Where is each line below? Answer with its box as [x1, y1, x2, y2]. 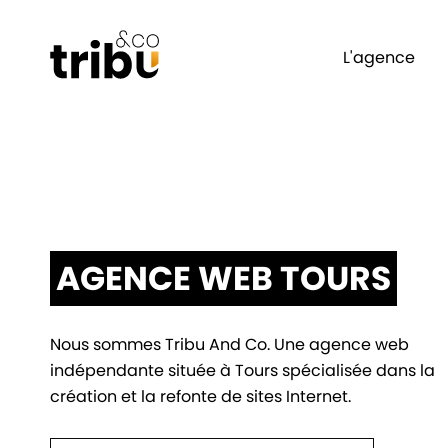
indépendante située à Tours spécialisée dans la [50, 359, 435, 383]
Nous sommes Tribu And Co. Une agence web [50, 333, 409, 357]
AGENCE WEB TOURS [56, 254, 391, 302]
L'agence [343, 45, 415, 69]
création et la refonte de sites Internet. [50, 385, 351, 409]
